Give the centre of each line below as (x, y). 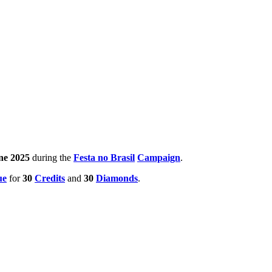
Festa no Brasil (104, 157)
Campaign (159, 157)
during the (52, 157)
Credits (50, 178)
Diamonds (117, 178)
